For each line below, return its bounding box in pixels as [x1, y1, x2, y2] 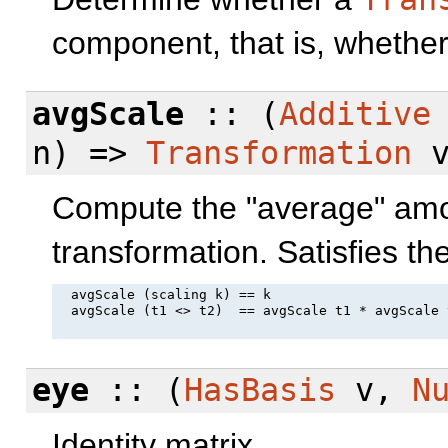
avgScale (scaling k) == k [55, 287, 272, 303]
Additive [279, 95, 432, 132]
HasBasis [184, 372, 337, 409]
